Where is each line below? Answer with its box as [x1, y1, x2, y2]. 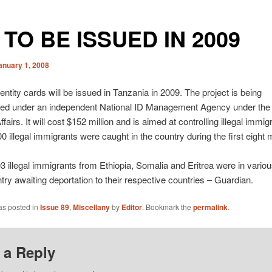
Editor [121, 202, 142, 213]
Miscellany [72, 202, 110, 213]
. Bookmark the [141, 202, 193, 212]
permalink [192, 202, 228, 213]
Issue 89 [39, 202, 69, 213]
